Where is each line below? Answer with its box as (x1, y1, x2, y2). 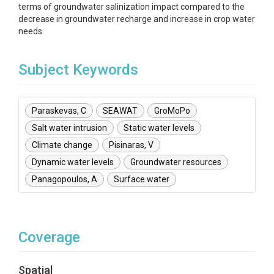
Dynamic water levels (32, 157, 114, 167)
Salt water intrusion (32, 123, 107, 133)
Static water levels (124, 123, 194, 133)
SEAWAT (103, 106, 138, 116)
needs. (18, 26, 44, 36)
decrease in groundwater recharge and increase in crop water (18, 14, 255, 24)
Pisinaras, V (109, 140, 154, 150)
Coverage (18, 229, 80, 246)
